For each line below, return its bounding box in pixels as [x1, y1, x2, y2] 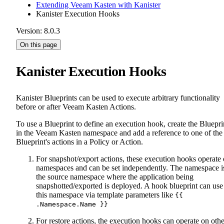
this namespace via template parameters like [36, 190, 175, 199]
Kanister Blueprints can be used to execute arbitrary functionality [16, 93, 220, 102]
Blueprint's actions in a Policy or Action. [16, 137, 143, 146]
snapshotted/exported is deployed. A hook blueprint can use [36, 181, 223, 190]
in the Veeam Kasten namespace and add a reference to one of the [16, 128, 222, 137]
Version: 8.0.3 [16, 26, 60, 35]
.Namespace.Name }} [36, 200, 108, 208]
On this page [20, 41, 57, 49]
